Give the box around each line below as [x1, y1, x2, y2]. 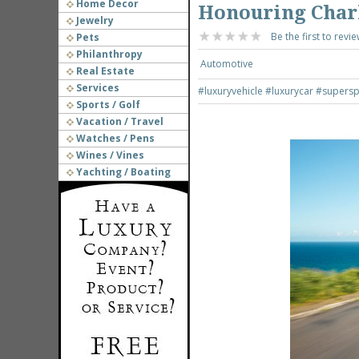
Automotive [200, 57, 253, 71]
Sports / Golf [73, 98, 140, 111]
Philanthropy [73, 47, 143, 61]
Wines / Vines [73, 148, 144, 162]
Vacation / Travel [73, 115, 163, 128]
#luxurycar [264, 84, 316, 98]
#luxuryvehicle [197, 84, 265, 98]
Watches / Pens [73, 131, 155, 145]
